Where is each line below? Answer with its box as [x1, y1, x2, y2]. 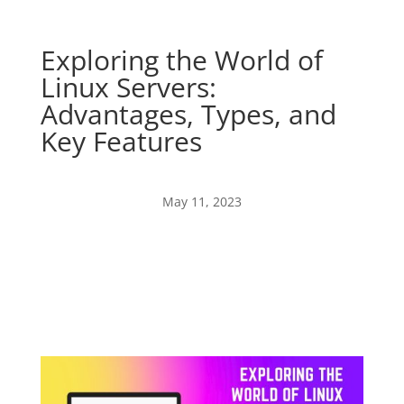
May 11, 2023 [161, 193, 242, 210]
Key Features [40, 123, 202, 160]
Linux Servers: [40, 69, 216, 106]
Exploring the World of [40, 41, 323, 78]
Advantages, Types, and [40, 96, 336, 133]
